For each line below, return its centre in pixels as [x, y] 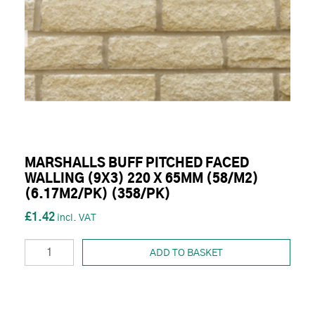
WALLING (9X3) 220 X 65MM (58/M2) [142, 180]
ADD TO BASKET [186, 253]
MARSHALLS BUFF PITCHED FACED [137, 164]
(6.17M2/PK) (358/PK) [98, 195]
